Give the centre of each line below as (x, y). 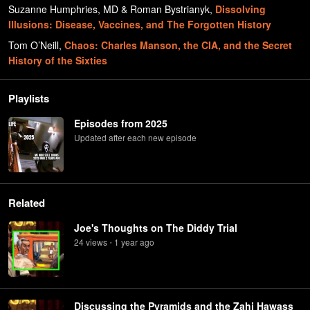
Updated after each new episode (135, 137)
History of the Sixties (58, 60)
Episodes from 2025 (121, 123)
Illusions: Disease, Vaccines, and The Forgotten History (140, 24)
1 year (126, 242)
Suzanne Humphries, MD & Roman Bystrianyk (109, 9)
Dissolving (240, 9)
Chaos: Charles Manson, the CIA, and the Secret (178, 45)
